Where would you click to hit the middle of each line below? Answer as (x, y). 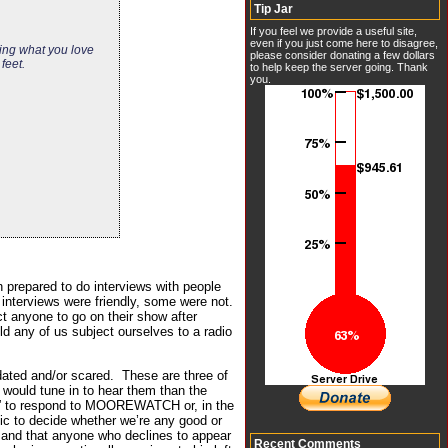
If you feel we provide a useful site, (333, 30)
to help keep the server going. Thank (339, 66)
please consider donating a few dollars (342, 54)
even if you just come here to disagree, (344, 42)
